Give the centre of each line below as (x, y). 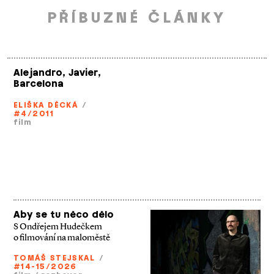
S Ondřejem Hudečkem (58, 226)
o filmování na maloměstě (62, 237)
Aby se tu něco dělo (64, 215)
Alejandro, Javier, (57, 73)
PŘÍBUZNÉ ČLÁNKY (137, 18)
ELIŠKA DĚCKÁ (46, 105)
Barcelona (39, 84)
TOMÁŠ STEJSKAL (54, 258)
